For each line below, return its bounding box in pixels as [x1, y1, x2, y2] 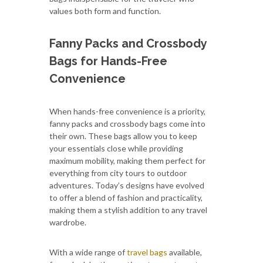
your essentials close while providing [49, 143, 183, 153]
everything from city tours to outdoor [49, 167, 187, 178]
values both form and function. [49, 5, 161, 16]
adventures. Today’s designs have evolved [49, 180, 204, 190]
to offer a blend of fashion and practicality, [49, 192, 203, 203]
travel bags [127, 247, 167, 257]
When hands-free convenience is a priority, [49, 106, 205, 116]
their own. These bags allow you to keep [49, 130, 197, 141]
